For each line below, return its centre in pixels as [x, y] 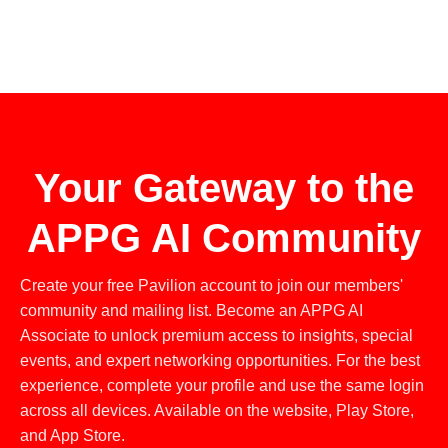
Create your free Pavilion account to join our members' [211, 286]
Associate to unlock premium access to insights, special [216, 336]
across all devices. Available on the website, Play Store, [217, 411]
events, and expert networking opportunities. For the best [220, 361]
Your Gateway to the [224, 188]
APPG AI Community [224, 238]
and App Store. [72, 436]
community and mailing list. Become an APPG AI [191, 311]
